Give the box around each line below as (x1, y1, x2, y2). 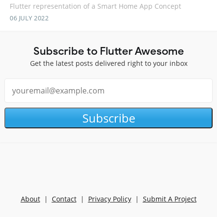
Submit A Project (142, 194, 197, 204)
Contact (51, 194, 77, 204)
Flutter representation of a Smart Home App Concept (10, 1, 181, 11)
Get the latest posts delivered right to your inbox (30, 58, 187, 68)
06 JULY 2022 (10, 13, 48, 22)
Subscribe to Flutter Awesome (33, 44, 184, 58)
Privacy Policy (88, 194, 131, 204)
